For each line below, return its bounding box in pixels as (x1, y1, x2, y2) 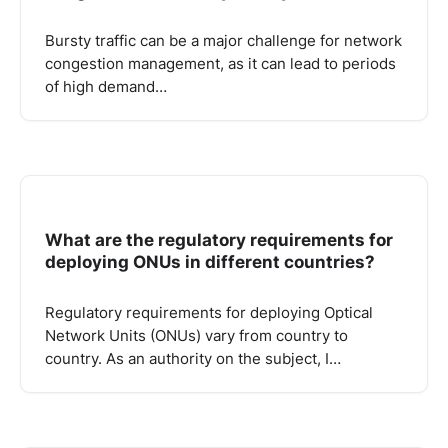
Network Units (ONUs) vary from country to (45, 327, 348, 346)
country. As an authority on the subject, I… (45, 350, 341, 369)
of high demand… (45, 78, 167, 97)
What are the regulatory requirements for (45, 229, 393, 251)
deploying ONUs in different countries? (45, 251, 375, 273)
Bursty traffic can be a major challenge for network (45, 32, 402, 51)
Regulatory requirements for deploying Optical (45, 304, 373, 323)
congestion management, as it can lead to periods (45, 55, 396, 74)
